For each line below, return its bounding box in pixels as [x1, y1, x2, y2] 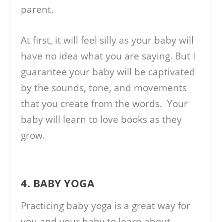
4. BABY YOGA [21, 176, 95, 190]
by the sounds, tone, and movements [21, 81, 187, 95]
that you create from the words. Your [21, 97, 188, 111]
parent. [21, 2, 54, 16]
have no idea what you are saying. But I [21, 50, 196, 63]
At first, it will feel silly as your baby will [21, 34, 194, 47]
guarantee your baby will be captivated [21, 65, 196, 79]
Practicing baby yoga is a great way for [21, 199, 191, 212]
